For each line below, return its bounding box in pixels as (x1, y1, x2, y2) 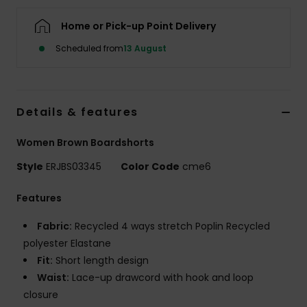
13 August (123, 42, 167, 55)
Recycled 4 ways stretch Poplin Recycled (72, 219, 270, 234)
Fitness (247, 108, 284, 121)
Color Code (121, 160, 180, 174)
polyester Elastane (23, 236, 111, 251)
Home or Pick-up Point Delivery (61, 19, 216, 34)
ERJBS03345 (43, 160, 104, 174)
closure (23, 288, 58, 302)
